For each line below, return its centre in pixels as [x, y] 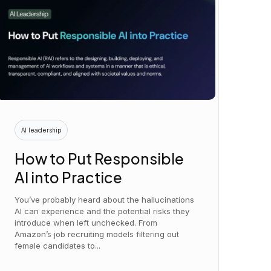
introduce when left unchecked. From [86, 222]
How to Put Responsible [100, 158]
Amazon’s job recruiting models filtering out [97, 234]
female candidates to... [58, 245]
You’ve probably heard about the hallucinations [105, 199]
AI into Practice [70, 177]
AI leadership [41, 130]
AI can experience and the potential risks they [102, 211]
